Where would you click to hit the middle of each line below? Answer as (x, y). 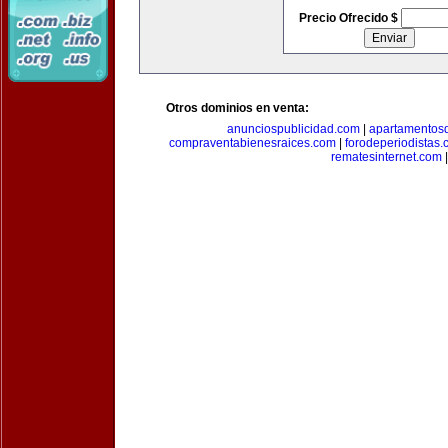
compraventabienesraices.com (252, 143)
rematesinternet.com (386, 157)
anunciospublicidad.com (293, 129)
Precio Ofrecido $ (349, 18)
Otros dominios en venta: (237, 108)
